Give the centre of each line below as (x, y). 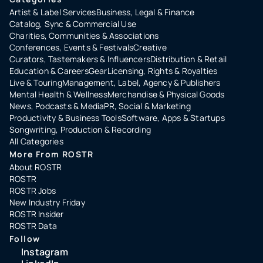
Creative (150, 47)
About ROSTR (36, 167)
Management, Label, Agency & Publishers (141, 82)
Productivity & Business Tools (65, 118)
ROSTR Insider (37, 214)
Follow (25, 239)
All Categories (36, 141)
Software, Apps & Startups (173, 118)
